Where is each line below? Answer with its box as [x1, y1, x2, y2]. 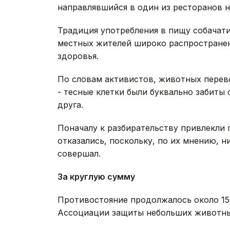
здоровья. [57, 51, 99, 62]
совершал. [57, 148, 101, 159]
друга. [57, 100, 83, 110]
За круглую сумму [57, 171, 135, 182]
